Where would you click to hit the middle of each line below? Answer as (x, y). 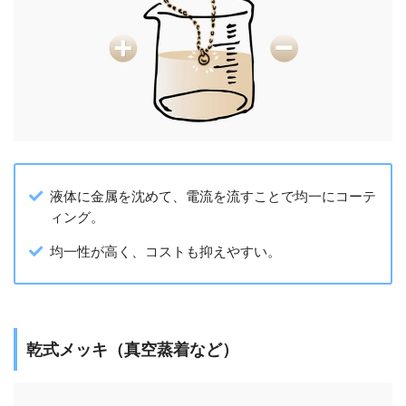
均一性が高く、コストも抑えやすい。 (166, 251)
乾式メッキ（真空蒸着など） (132, 349)
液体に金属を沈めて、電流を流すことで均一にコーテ (213, 196)
